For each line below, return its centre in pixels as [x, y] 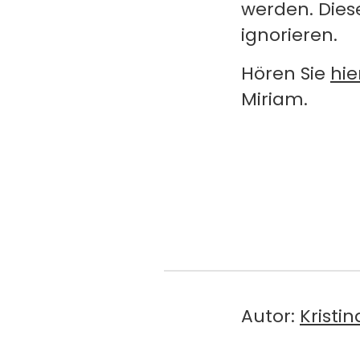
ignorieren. [289, 35]
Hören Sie [286, 74]
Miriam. [274, 99]
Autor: [270, 316]
